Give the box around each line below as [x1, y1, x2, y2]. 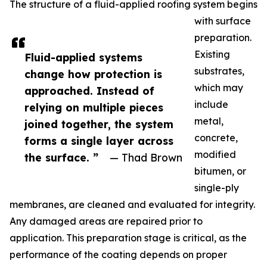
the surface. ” [24, 151, 98, 164]
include [194, 98, 228, 110]
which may [194, 82, 243, 94]
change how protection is [24, 67, 162, 80]
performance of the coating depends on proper [10, 249, 227, 260]
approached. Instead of [24, 84, 154, 97]
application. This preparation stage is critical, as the [10, 232, 247, 244]
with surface [194, 15, 251, 27]
